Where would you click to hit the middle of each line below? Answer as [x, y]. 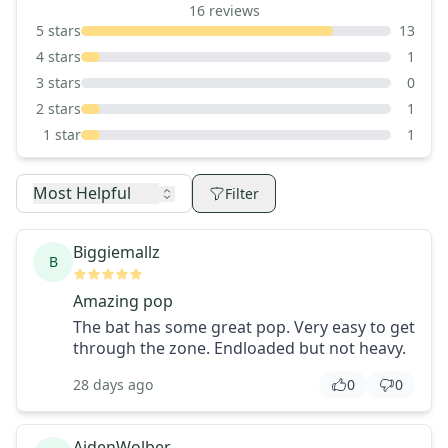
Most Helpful [82, 193]
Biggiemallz [116, 252]
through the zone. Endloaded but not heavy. [239, 348]
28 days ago [113, 385]
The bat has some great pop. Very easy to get [244, 327]
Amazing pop [123, 301]
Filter [242, 193]
